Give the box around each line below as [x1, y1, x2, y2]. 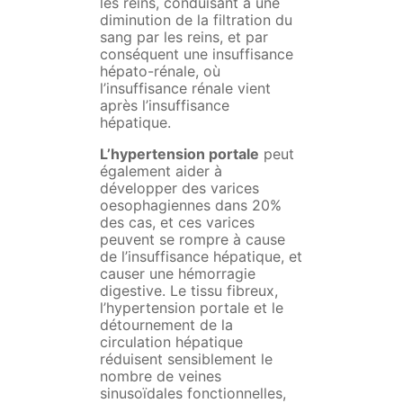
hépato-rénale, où [99, 62, 220, 81]
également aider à [99, 162, 222, 181]
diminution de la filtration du [99, 11, 292, 30]
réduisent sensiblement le [99, 350, 273, 369]
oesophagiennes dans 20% [99, 196, 282, 215]
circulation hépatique [99, 333, 243, 352]
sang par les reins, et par [99, 28, 268, 47]
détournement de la [99, 316, 233, 335]
